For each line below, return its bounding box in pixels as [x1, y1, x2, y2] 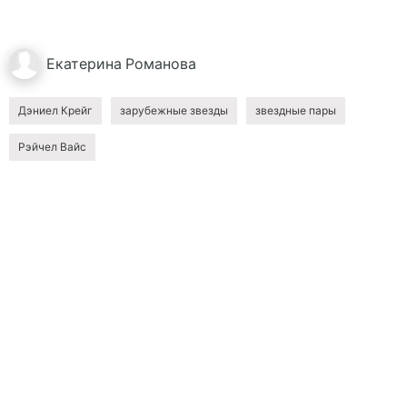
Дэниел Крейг [18, 104, 93, 117]
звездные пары [255, 104, 336, 117]
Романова [125, 55, 196, 73]
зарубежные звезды [120, 104, 228, 117]
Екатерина [46, 55, 122, 73]
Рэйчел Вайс [18, 140, 86, 154]
